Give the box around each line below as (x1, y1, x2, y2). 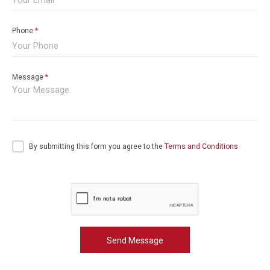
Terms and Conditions (165, 142, 238, 151)
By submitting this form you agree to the (29, 142, 165, 151)
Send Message (107, 235, 163, 245)
